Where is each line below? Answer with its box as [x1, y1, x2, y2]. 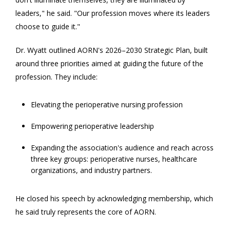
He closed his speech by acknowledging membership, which [15, 193, 213, 203]
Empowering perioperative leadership [31, 121, 154, 131]
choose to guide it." [15, 21, 80, 31]
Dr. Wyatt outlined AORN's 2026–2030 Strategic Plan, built [15, 45, 208, 55]
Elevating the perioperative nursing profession [31, 99, 183, 109]
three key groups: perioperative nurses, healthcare [31, 154, 197, 164]
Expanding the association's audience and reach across [31, 142, 214, 152]
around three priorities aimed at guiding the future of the [15, 58, 203, 68]
